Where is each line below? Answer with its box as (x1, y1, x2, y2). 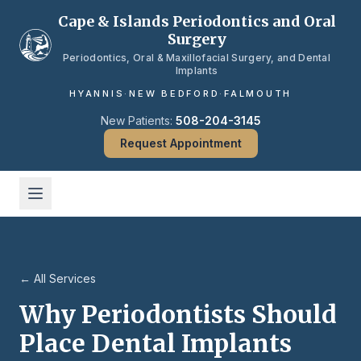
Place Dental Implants (19, 328, 292, 359)
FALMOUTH (224, 88, 292, 99)
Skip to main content (12, 7, 139, 23)
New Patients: (100, 114, 176, 127)
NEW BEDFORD (129, 88, 220, 99)
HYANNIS (69, 88, 125, 99)
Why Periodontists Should (19, 299, 337, 330)
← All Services (19, 272, 96, 285)
